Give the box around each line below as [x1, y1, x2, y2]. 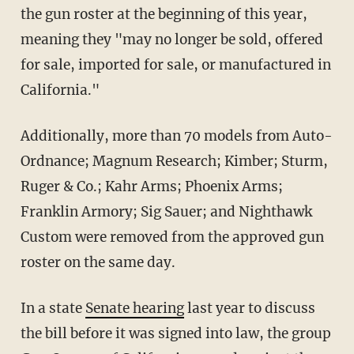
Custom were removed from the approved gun [20, 228, 324, 246]
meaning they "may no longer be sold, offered [20, 31, 323, 48]
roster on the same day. [20, 254, 175, 271]
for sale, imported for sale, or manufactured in [20, 56, 331, 73]
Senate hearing [85, 299, 184, 317]
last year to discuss [183, 299, 315, 317]
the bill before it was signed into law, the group [20, 325, 331, 342]
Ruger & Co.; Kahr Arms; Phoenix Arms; [20, 178, 283, 195]
